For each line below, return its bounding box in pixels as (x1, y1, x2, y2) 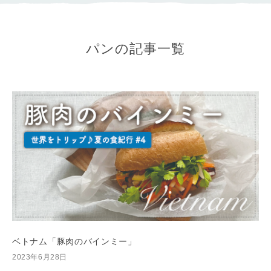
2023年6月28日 (12, 253, 67, 262)
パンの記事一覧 (85, 41, 186, 56)
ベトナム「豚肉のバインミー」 (12, 237, 137, 247)
